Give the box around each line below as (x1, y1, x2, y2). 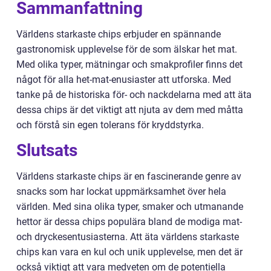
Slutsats (16, 140, 77, 161)
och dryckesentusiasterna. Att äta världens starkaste (16, 231, 239, 243)
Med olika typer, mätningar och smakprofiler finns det (16, 59, 243, 71)
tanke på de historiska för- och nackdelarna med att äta (16, 89, 252, 101)
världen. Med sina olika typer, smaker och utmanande (16, 201, 243, 213)
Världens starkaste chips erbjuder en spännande (16, 28, 221, 41)
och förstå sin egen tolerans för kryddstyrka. (16, 119, 204, 131)
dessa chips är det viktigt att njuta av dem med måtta (16, 104, 243, 116)
